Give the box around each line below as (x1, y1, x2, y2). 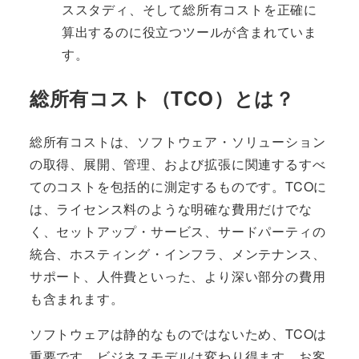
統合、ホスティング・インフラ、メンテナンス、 (29, 244, 326, 263)
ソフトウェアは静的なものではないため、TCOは (29, 324, 328, 343)
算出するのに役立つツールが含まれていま (61, 22, 317, 41)
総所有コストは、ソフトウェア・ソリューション (29, 131, 326, 151)
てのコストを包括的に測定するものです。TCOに (29, 176, 328, 196)
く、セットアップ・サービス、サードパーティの (29, 221, 326, 240)
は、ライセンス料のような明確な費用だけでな (29, 199, 313, 218)
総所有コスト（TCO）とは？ (29, 83, 295, 111)
